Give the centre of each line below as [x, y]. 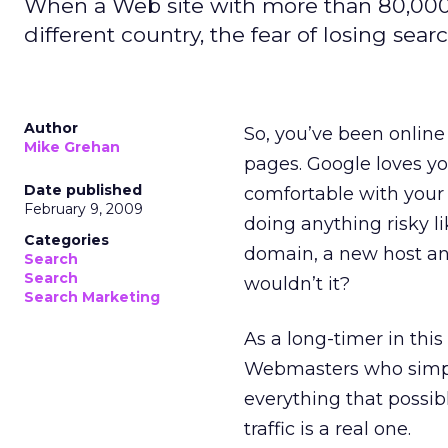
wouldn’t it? [297, 284]
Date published [83, 190]
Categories [66, 240]
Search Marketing [92, 297]
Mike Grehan [72, 147]
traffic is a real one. [327, 429]
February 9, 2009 [83, 209]
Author [51, 128]
